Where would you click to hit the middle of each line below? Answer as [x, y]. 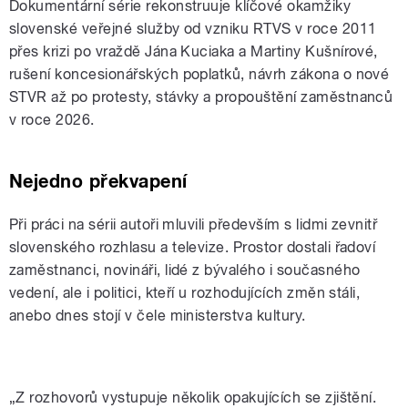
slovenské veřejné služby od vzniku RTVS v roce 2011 [193, 28]
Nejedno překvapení [98, 181]
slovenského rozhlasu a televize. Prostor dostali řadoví [193, 247]
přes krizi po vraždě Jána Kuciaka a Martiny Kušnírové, [194, 51]
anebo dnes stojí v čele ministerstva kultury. [160, 315]
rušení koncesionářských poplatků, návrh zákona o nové [199, 74]
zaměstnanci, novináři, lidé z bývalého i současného [185, 270]
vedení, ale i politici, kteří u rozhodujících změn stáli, [185, 292]
